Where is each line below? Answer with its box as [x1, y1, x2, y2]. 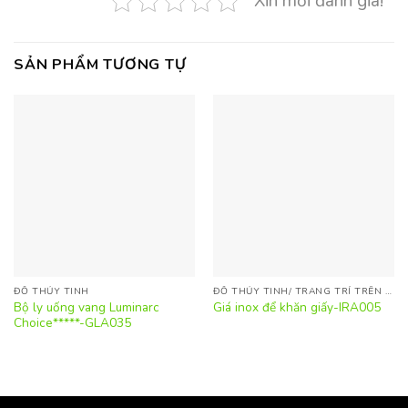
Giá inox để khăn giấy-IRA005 [212, 299, 381, 317]
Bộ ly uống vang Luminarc [13, 298, 159, 316]
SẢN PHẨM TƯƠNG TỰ [14, 55, 187, 76]
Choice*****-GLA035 [13, 313, 131, 331]
